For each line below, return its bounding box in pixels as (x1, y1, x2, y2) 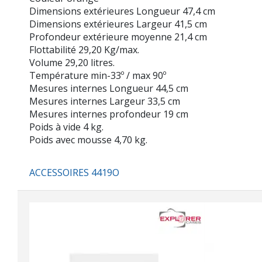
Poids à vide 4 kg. (29, 120, 104, 133)
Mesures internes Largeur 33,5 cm (29, 95, 180, 108)
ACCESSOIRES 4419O (29, 166, 119, 179)
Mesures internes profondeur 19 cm (29, 108, 188, 120)
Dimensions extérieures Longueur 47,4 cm (29, 5, 215, 18)
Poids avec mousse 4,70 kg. (29, 133, 147, 146)
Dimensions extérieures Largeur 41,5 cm (29, 18, 207, 30)
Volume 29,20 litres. (29, 56, 115, 69)
